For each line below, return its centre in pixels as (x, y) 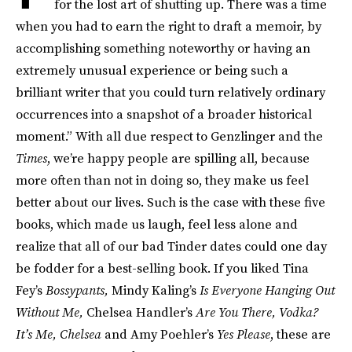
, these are (301, 334)
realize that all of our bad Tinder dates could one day (171, 246)
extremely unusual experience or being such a (152, 70)
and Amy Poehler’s (161, 334)
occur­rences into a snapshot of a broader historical (164, 114)
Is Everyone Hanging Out (267, 290)
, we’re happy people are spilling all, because (178, 158)
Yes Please (244, 334)
